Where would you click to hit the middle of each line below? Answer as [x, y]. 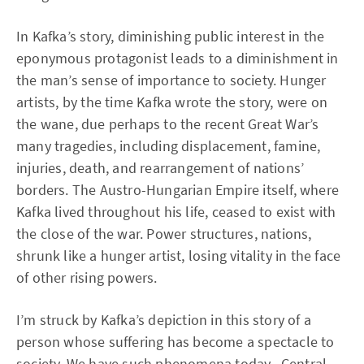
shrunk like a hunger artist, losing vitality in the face [179, 256]
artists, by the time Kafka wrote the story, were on [172, 102]
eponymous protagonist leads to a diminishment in [178, 58]
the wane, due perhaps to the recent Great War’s [168, 124]
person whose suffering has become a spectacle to [175, 342]
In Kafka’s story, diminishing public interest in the [171, 36]
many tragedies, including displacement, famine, [169, 146]
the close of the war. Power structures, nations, [164, 234]
